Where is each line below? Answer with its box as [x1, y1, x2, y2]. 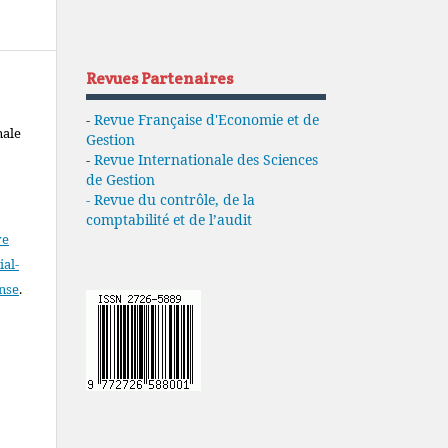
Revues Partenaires [86, 67, 233, 89]
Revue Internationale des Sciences [94, 149, 318, 169]
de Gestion [86, 169, 155, 189]
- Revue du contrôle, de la [86, 189, 255, 209]
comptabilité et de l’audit [86, 209, 252, 229]
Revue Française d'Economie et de [94, 109, 319, 129]
